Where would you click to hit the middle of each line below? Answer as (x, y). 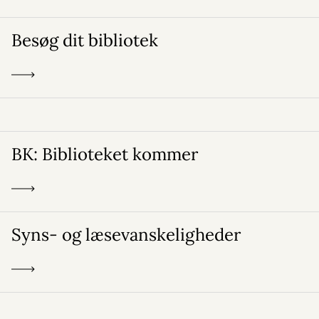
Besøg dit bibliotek (85, 40)
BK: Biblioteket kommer (105, 154)
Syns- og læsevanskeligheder (126, 235)
